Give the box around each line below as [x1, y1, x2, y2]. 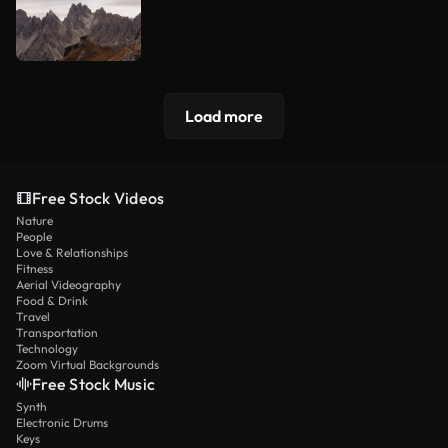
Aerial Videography [16, 277, 121, 293]
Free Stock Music [32, 374, 155, 395]
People [16, 229, 52, 245]
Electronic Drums [16, 415, 108, 431]
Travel [16, 309, 50, 325]
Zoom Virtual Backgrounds [16, 357, 159, 373]
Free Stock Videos [32, 188, 165, 209]
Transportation [16, 325, 98, 341]
